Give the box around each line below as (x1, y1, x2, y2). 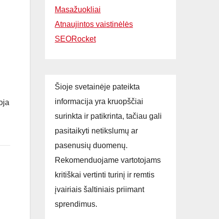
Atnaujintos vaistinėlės (55, 20, 133, 28)
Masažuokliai (55, 5, 101, 14)
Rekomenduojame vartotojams (55, 155, 161, 164)
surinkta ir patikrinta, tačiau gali (55, 111, 162, 120)
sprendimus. (55, 199, 97, 208)
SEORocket (55, 34, 96, 43)
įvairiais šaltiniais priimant (55, 185, 144, 194)
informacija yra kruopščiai (55, 97, 143, 106)
